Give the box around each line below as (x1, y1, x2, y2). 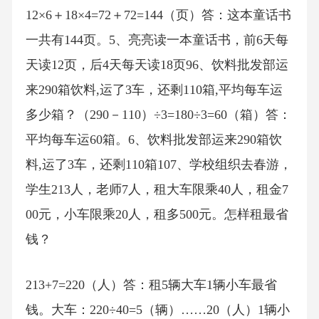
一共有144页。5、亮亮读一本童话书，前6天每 (25, 33, 288, 48)
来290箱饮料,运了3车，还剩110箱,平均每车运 (25, 83, 283, 98)
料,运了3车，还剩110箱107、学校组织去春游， (25, 157, 292, 172)
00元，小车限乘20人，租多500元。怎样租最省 (25, 207, 288, 222)
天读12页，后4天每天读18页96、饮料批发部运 (25, 58, 288, 73)
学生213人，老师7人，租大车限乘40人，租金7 (25, 182, 288, 197)
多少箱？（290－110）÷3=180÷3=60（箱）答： (25, 108, 291, 122)
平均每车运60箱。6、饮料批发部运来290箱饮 (25, 132, 282, 147)
